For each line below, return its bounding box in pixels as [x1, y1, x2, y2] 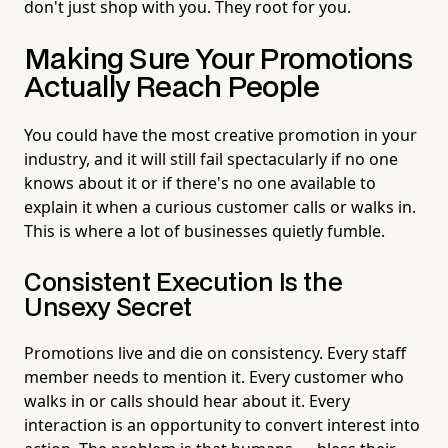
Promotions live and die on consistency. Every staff [24, 341, 406, 364]
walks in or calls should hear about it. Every [24, 389, 350, 412]
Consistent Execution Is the [24, 271, 343, 295]
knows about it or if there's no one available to [24, 171, 376, 194]
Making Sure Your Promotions [24, 46, 413, 74]
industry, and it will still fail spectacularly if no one [24, 147, 398, 170]
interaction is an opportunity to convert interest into [24, 413, 420, 436]
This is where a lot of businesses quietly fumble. [24, 219, 385, 242]
